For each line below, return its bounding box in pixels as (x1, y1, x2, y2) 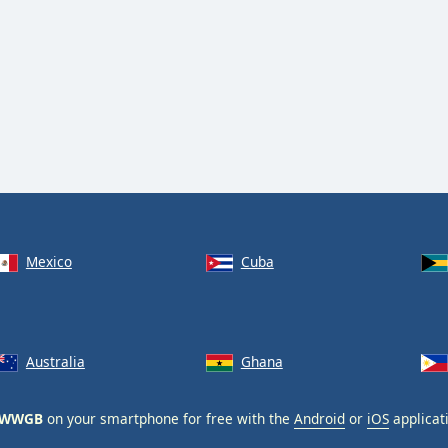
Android (294, 408, 345, 428)
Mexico (25, 252, 72, 271)
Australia (25, 351, 85, 371)
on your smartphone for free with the (43, 408, 294, 428)
